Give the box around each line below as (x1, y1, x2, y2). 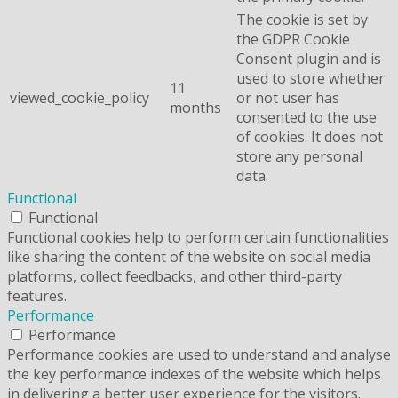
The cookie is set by (236, 9, 368, 29)
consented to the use (236, 107, 377, 127)
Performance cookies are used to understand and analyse (7, 344, 391, 364)
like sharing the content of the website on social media (7, 246, 370, 267)
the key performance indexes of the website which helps (7, 363, 381, 384)
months (170, 97, 221, 117)
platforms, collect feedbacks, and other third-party (7, 266, 342, 286)
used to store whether (236, 68, 385, 88)
